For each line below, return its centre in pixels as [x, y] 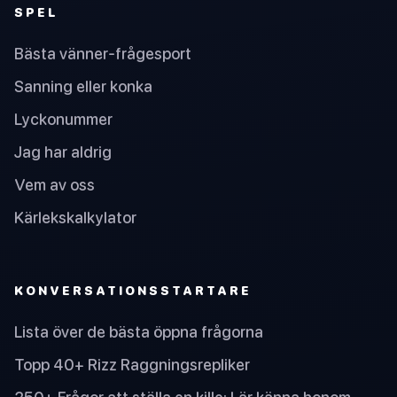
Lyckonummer [63, 120]
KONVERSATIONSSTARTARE [133, 290]
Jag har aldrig [63, 152]
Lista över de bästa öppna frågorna [139, 331]
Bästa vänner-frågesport [103, 54]
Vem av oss [54, 185]
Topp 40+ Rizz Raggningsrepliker [132, 364]
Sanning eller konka [83, 87]
